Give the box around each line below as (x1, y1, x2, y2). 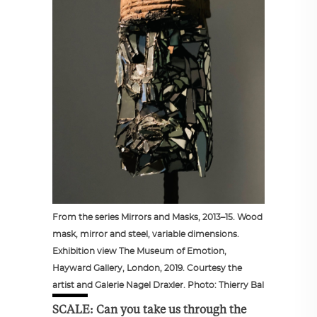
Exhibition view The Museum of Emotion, (52, 246, 226, 255)
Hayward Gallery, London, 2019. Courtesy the (52, 263, 242, 272)
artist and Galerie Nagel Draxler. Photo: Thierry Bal (52, 280, 264, 289)
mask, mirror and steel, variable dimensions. (52, 229, 239, 238)
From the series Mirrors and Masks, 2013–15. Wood (52, 212, 263, 221)
